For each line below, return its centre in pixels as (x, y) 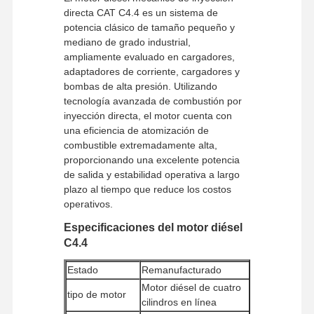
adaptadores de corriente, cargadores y (151, 71)
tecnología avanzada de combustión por (152, 101)
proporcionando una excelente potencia (151, 159)
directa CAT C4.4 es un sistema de (141, 12)
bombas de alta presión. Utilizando (140, 86)
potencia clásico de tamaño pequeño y (149, 27)
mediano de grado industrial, (127, 42)
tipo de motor (96, 294)
